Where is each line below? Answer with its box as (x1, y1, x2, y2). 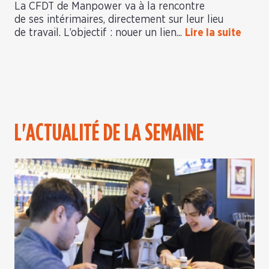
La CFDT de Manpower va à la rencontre (14, 1, 205, 13)
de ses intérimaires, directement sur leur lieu (14, 14, 223, 26)
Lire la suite (185, 28, 241, 39)
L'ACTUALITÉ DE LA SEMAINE (14, 121, 204, 146)
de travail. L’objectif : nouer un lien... (14, 28, 185, 39)
